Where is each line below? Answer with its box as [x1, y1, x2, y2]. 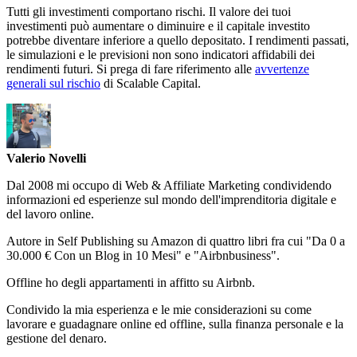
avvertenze [255, 62, 309, 76]
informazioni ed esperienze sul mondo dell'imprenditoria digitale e [6, 193, 336, 207]
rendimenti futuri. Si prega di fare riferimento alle [6, 62, 255, 76]
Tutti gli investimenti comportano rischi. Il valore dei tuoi [6, 5, 291, 19]
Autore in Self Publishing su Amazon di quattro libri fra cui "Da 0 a [6, 234, 345, 249]
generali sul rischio [6, 76, 100, 91]
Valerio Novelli [6, 151, 86, 166]
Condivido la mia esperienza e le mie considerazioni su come [6, 303, 312, 317]
